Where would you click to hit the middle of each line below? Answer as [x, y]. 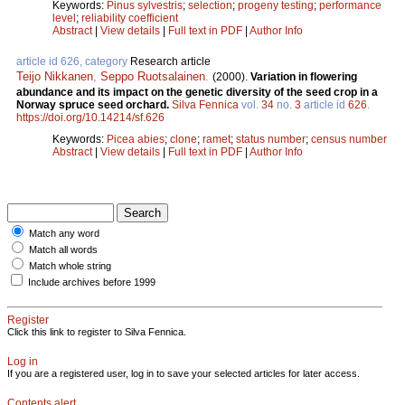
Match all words [63, 249]
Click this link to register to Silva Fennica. [97, 331]
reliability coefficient [130, 18]
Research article [170, 61]
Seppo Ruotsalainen [153, 76]
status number [271, 139]
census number [349, 139]
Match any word [64, 233]
